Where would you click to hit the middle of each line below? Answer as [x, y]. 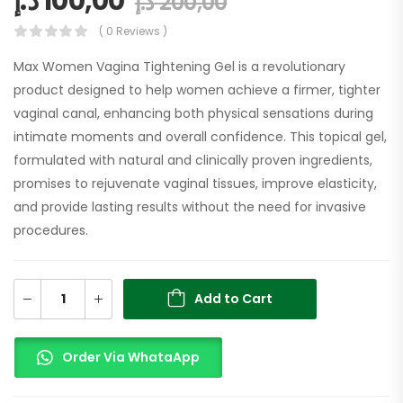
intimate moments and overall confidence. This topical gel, [200, 136]
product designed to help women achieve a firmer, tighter [197, 90]
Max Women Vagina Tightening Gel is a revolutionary [179, 66]
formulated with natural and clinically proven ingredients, [193, 160]
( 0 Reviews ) [133, 31]
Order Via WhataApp [130, 357]
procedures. [51, 230]
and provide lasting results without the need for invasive [190, 206]
